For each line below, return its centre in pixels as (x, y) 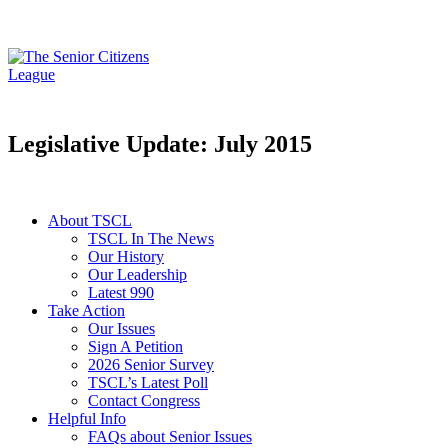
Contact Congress (144, 401)
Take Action (86, 311)
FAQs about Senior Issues (170, 437)
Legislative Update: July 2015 (160, 144)
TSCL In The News (151, 239)
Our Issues (121, 329)
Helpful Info (87, 419)
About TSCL (90, 221)
